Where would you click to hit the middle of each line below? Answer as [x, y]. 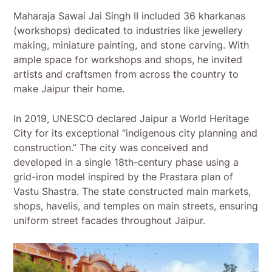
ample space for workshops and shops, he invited [128, 60]
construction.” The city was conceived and [111, 148]
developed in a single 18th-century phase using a [126, 162]
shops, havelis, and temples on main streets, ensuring [136, 206]
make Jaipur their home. [69, 89]
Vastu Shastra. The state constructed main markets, [132, 192]
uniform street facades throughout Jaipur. [110, 221]
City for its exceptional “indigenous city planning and [136, 133]
